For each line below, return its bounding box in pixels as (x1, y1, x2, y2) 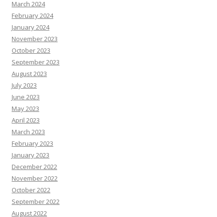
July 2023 (12, 81, 37, 90)
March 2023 (12, 127, 45, 136)
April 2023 (12, 116, 40, 124)
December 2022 (12, 162, 57, 171)
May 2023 (12, 104, 39, 113)
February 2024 (12, 11, 53, 20)
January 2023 (12, 151, 49, 159)
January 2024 (12, 23, 49, 31)
